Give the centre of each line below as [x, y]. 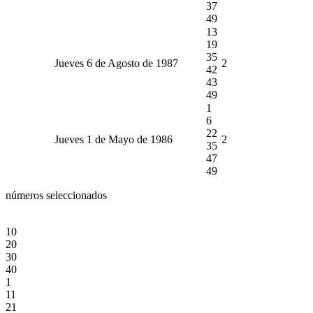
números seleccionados [56, 195]
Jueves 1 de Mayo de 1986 [114, 139]
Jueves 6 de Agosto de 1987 [116, 63]
